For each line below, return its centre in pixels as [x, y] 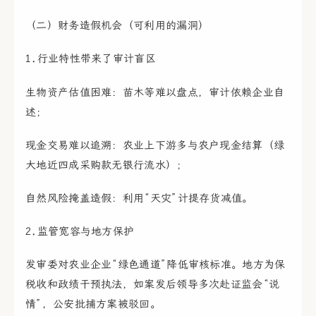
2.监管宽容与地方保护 [80, 232]
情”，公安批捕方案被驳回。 [93, 304]
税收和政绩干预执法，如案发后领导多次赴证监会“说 [153, 285]
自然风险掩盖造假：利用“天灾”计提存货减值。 [139, 198]
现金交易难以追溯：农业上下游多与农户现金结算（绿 [155, 145]
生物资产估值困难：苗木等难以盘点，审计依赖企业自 [155, 92]
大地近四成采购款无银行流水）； [107, 165]
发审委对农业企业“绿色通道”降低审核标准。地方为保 [156, 265]
